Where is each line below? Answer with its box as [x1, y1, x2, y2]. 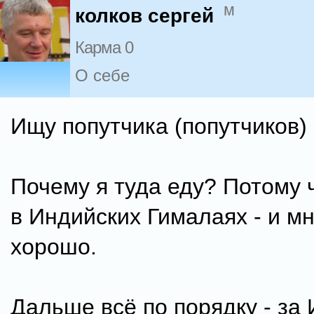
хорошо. [11, 234, 97, 259]
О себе [75, 66, 130, 86]
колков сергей [75, 5, 214, 27]
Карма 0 [75, 38, 133, 57]
